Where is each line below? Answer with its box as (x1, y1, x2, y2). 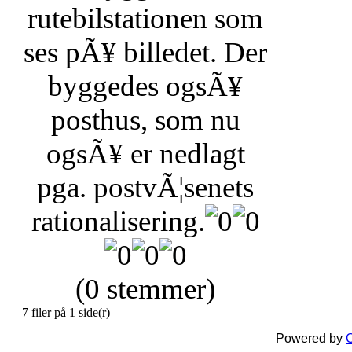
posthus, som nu (50, 104, 240, 137)
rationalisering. (31, 205, 205, 238)
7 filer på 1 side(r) (22, 306, 110, 320)
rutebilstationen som (27, 2, 263, 35)
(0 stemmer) (75, 273, 215, 306)
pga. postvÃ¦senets (37, 171, 254, 204)
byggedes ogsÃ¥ (48, 70, 243, 103)
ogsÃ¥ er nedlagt (46, 137, 245, 170)
